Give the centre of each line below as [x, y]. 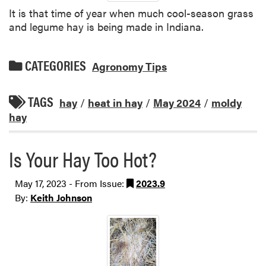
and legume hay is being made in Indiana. [106, 26]
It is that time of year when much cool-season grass [131, 13]
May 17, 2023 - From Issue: [71, 183]
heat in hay [115, 102]
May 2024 [177, 102]
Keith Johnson [61, 197]
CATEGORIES [54, 66]
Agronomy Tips [129, 66]
